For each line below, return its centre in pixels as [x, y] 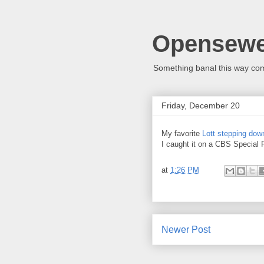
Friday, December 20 [201, 105]
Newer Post [186, 230]
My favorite [182, 133]
